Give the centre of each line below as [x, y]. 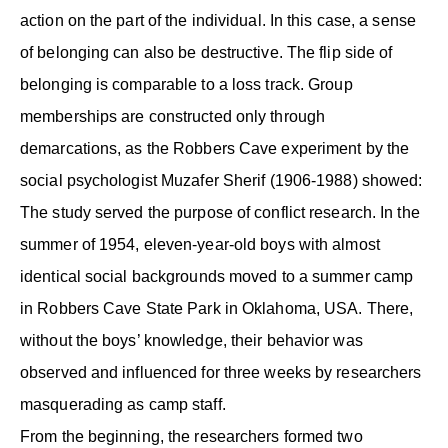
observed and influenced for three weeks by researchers [221, 372]
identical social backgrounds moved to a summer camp [217, 276]
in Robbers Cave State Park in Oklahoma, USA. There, [217, 308]
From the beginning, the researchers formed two [191, 436]
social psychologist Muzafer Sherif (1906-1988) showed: [221, 180]
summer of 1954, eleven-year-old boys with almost [200, 244]
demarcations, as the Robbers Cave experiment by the [215, 148]
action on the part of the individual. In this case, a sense [218, 20]
